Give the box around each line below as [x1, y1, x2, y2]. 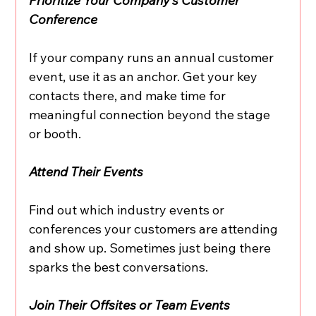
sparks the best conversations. [29, 258, 209, 275]
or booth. [29, 125, 82, 142]
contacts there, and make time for [29, 87, 229, 104]
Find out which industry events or [29, 201, 228, 218]
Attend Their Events [29, 163, 144, 180]
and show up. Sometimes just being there [29, 239, 274, 256]
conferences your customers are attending [29, 220, 281, 237]
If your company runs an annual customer [29, 49, 277, 66]
